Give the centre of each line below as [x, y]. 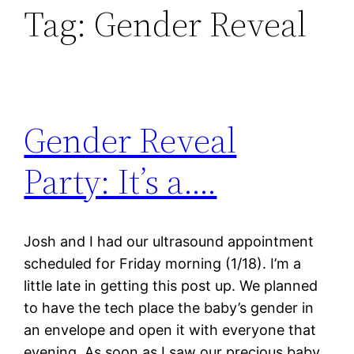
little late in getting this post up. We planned [171, 286]
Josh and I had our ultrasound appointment [169, 242]
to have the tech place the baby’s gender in [169, 308]
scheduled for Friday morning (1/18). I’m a [163, 264]
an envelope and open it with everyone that [170, 330]
